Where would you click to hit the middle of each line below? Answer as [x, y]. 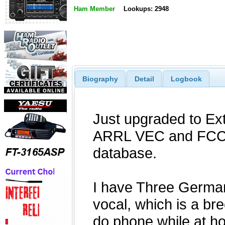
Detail [144, 79]
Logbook [186, 79]
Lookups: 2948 [146, 9]
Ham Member [94, 9]
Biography [100, 79]
